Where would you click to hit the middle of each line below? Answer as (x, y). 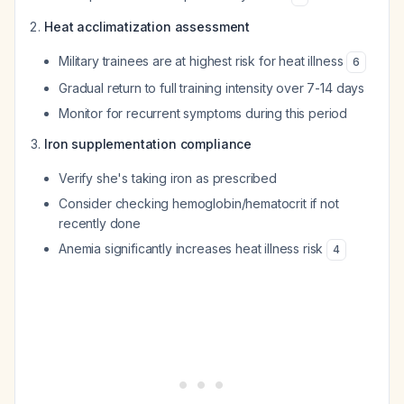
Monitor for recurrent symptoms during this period (203, 113)
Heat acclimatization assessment (147, 27)
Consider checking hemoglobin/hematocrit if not (199, 203)
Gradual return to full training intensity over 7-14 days (212, 88)
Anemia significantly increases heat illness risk (193, 248)
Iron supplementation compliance (148, 144)
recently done (100, 223)
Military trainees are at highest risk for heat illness (203, 61)
